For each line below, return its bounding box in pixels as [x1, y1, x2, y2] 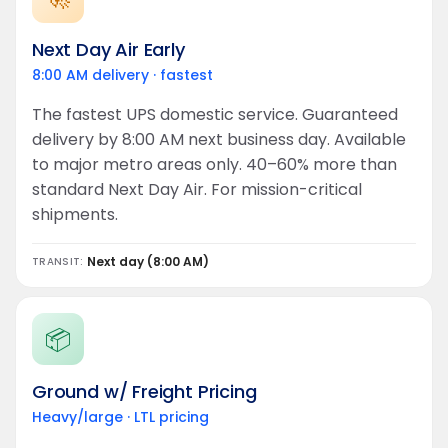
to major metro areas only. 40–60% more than [32, 153, 397, 176]
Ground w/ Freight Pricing [32, 379, 257, 404]
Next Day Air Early [32, 37, 185, 62]
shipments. [32, 203, 118, 226]
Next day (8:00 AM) [86, 253, 209, 270]
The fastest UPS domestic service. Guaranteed [32, 103, 398, 126]
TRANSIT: [32, 253, 87, 269]
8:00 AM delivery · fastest [32, 65, 213, 85]
